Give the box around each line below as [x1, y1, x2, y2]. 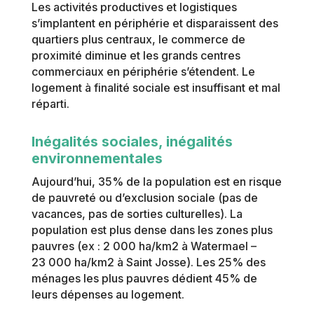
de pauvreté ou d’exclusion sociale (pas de [31, 191, 258, 205]
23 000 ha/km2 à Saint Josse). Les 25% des [31, 255, 266, 270]
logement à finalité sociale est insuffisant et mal [31, 81, 280, 95]
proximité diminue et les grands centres [31, 48, 240, 63]
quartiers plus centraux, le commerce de [31, 32, 245, 47]
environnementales [31, 150, 163, 168]
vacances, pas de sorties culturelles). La [31, 207, 243, 221]
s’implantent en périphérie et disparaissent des [31, 16, 278, 31]
